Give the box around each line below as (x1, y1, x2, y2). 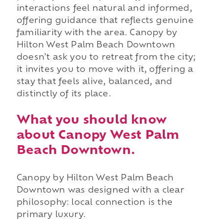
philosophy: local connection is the (16, 198, 173, 207)
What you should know (16, 114, 167, 127)
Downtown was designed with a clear (16, 186, 184, 195)
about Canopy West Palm (16, 130, 179, 142)
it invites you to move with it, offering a (16, 66, 194, 74)
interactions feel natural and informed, (16, 4, 192, 13)
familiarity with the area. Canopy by (16, 29, 177, 37)
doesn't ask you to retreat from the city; (16, 53, 196, 62)
